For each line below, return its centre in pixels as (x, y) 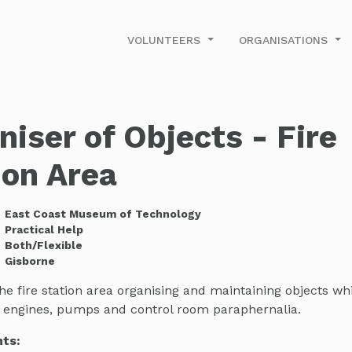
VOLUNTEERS (166, 40)
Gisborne (29, 260)
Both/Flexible (43, 245)
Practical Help (44, 229)
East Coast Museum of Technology (103, 213)
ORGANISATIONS (286, 40)
